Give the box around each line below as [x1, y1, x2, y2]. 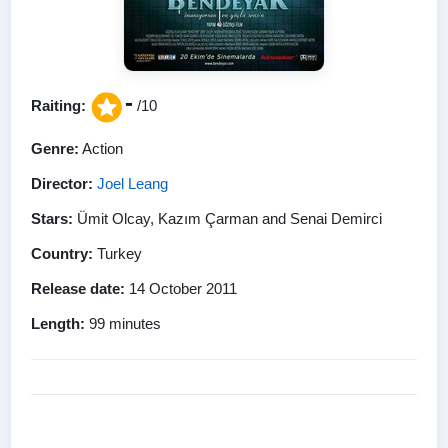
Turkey [93, 244, 142, 262]
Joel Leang [97, 174, 168, 192]
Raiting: [31, 97, 86, 114]
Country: [31, 244, 93, 262]
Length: [31, 314, 85, 332]
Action [79, 139, 123, 157]
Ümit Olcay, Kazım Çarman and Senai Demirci [73, 209, 382, 227]
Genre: [31, 139, 79, 157]
